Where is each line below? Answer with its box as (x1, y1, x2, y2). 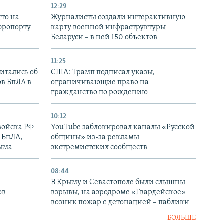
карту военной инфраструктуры (51, 23, 166, 32)
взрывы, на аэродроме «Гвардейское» (51, 188, 186, 197)
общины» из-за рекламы (51, 133, 139, 142)
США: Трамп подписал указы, (51, 68, 155, 77)
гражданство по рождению (51, 88, 148, 97)
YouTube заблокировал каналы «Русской (51, 123, 195, 132)
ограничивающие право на (51, 78, 149, 87)
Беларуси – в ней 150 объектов (51, 33, 157, 42)
